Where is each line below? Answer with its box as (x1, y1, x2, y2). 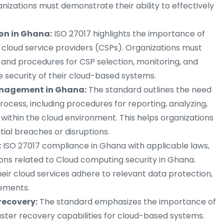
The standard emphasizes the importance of (37, 196, 216, 208)
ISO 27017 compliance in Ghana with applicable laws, (1, 140, 209, 152)
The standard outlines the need (86, 84, 211, 96)
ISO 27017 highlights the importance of (52, 28, 205, 40)
